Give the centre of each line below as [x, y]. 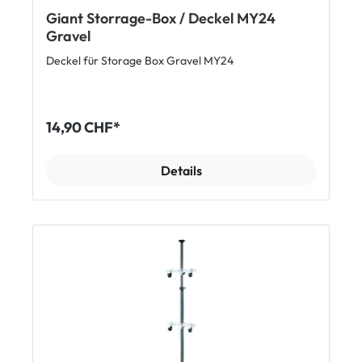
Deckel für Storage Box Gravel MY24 [140, 61]
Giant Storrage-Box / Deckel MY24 [161, 19]
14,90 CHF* [83, 128]
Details [181, 171]
